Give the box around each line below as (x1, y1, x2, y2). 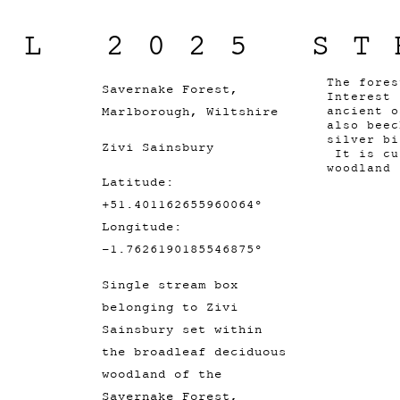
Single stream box (102, 277, 239, 291)
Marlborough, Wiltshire (102, 104, 279, 119)
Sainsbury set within (102, 321, 263, 336)
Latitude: (102, 175, 175, 189)
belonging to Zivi (102, 299, 239, 313)
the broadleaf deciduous (102, 344, 287, 358)
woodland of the (102, 366, 223, 380)
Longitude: (102, 220, 183, 234)
